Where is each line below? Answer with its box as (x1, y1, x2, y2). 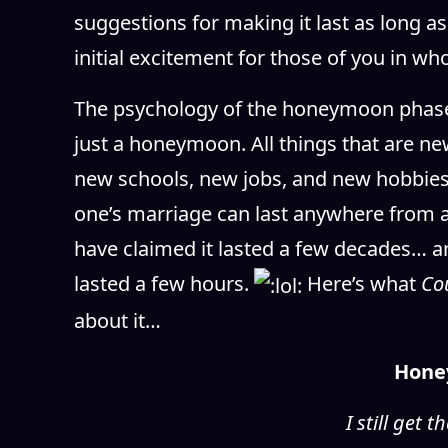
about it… (73, 306, 161, 334)
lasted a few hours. (73, 269, 254, 297)
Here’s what (301, 269, 421, 297)
